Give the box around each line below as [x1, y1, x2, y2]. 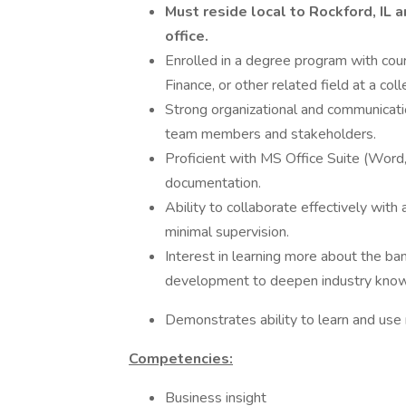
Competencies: [129, 349, 233, 369]
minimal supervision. [165, 222, 289, 242]
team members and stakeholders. [165, 124, 376, 144]
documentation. [165, 173, 261, 193]
